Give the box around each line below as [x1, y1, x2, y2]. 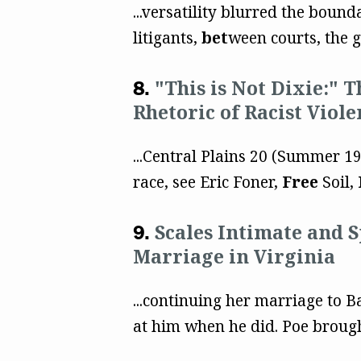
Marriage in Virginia [132, 243, 335, 269]
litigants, [132, 27, 201, 48]
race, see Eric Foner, [132, 171, 282, 193]
